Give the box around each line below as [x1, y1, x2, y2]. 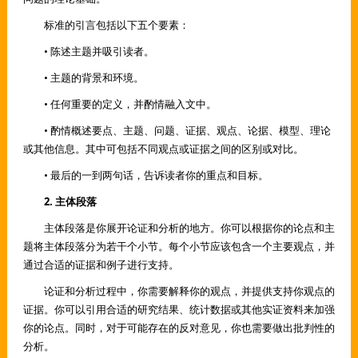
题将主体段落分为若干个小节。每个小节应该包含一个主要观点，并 [22, 238, 335, 253]
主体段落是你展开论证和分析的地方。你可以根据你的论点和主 [43, 220, 335, 235]
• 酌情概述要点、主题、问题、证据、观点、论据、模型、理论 [43, 122, 331, 137]
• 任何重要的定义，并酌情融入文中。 [43, 96, 217, 111]
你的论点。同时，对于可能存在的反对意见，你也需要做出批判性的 [22, 320, 335, 335]
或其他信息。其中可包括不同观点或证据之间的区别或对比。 [22, 141, 304, 156]
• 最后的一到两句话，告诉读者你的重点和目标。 [43, 167, 268, 182]
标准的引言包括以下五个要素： [43, 17, 189, 32]
